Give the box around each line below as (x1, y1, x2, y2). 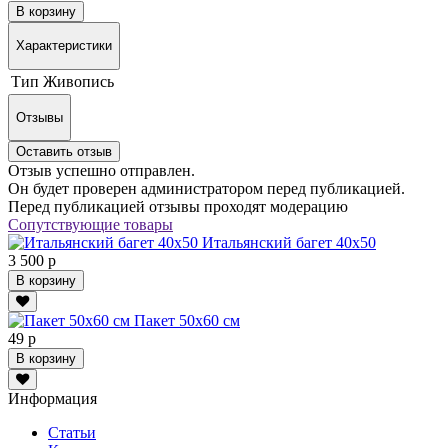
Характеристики (16, 38, 112, 54)
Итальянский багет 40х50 (202, 234, 376, 252)
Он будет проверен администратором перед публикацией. (8, 180, 405, 198)
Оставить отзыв (16, 144, 112, 160)
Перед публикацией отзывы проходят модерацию (8, 198, 348, 216)
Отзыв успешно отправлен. (8, 162, 195, 180)
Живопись (43, 72, 114, 90)
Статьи (48, 424, 96, 442)
